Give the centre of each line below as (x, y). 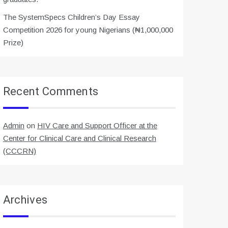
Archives (25, 200)
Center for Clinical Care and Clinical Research (79, 138)
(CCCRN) (19, 151)
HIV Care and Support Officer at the (97, 125)
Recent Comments (51, 92)
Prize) (13, 42)
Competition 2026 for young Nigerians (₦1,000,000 (88, 30)
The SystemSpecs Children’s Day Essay (71, 17)
